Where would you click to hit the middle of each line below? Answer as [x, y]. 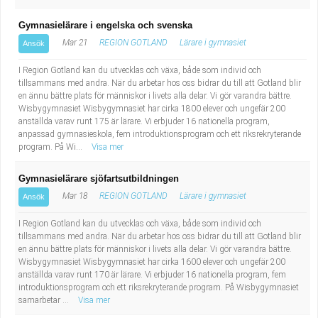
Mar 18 [74, 196]
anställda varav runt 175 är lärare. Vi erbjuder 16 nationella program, [144, 121]
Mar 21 [74, 43]
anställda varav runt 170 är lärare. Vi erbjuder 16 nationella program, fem [152, 275]
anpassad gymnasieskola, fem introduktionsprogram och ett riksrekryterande [160, 134]
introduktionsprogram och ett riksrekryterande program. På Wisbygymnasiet [159, 287]
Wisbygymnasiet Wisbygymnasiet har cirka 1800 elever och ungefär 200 [152, 109]
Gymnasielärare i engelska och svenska [105, 25]
